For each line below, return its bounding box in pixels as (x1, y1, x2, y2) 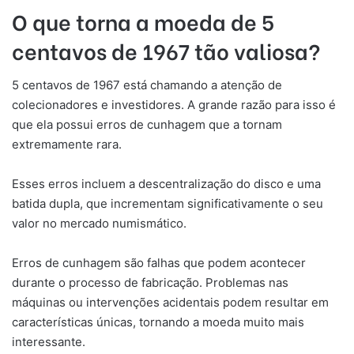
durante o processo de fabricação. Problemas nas (12, 275, 288, 291)
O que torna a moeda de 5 (12, 5, 274, 36)
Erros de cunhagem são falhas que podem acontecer (12, 255, 306, 271)
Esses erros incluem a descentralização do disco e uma (12, 176, 321, 192)
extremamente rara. (12, 137, 122, 153)
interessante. (12, 334, 85, 350)
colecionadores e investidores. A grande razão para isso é (12, 97, 336, 113)
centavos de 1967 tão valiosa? (12, 34, 321, 66)
